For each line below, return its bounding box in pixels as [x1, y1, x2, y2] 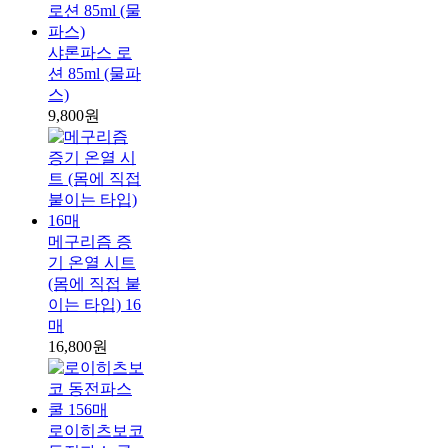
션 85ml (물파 [48, 65, 141, 83]
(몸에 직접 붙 [48, 275, 141, 293]
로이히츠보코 [48, 422, 144, 440]
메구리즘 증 [48, 233, 132, 251]
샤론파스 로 [48, 44, 132, 62]
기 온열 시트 [48, 254, 136, 272]
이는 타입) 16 [48, 296, 141, 314]
